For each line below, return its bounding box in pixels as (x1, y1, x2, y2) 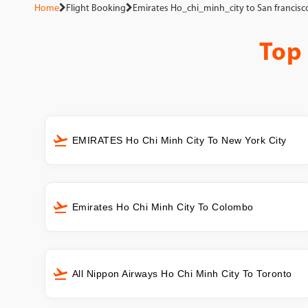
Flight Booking (66, 3, 126, 14)
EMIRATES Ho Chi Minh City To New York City (71, 134, 287, 146)
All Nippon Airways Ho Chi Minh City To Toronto (71, 267, 292, 279)
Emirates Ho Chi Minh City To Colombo (71, 201, 254, 212)
